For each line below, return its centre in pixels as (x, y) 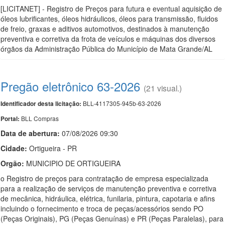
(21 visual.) (163, 88)
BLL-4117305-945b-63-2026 (121, 103)
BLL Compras (40, 118)
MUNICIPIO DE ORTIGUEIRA (72, 163)
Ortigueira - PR (52, 148)
